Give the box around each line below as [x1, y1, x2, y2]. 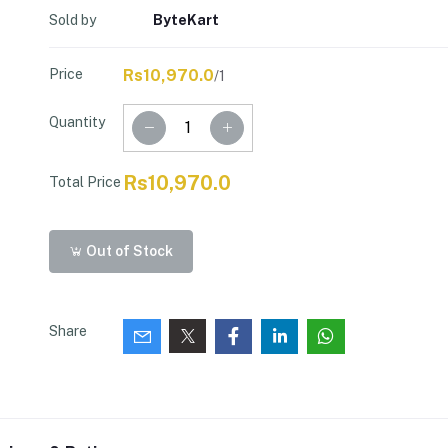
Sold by [49, 12, 96, 28]
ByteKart [153, 12, 219, 28]
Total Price [49, 174, 121, 191]
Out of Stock [83, 242, 174, 259]
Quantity [49, 114, 105, 130]
